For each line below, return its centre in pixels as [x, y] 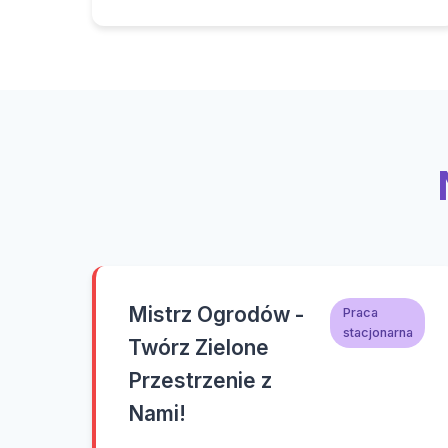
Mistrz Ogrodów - [216, 314]
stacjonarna [377, 332]
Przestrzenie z [200, 380]
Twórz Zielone [198, 347]
